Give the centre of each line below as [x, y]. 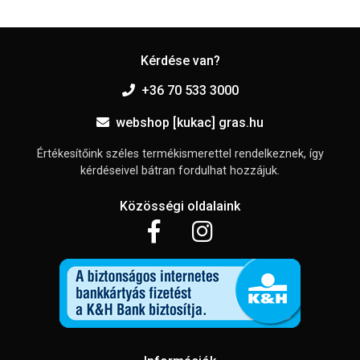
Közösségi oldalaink [180, 206]
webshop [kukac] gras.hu [190, 122]
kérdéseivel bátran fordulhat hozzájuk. [180, 170]
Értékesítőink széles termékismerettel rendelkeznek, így [180, 153]
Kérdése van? [180, 60]
